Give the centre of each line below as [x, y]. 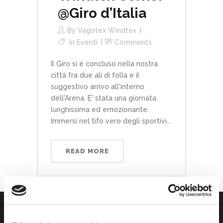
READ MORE [87, 151]
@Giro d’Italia [102, 13]
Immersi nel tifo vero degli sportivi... [111, 121]
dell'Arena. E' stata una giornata [104, 98]
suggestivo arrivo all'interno [98, 87]
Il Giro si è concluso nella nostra [104, 64]
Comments [133, 42]
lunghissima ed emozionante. [100, 110]
